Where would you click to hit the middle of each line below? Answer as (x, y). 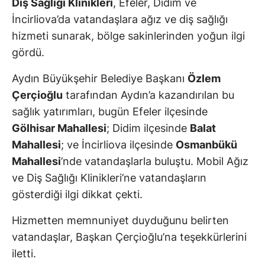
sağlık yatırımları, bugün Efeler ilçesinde (110, 112)
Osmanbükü (206, 145)
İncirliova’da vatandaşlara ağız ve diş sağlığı (120, 20)
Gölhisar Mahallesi (59, 128)
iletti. (24, 254)
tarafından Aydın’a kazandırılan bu (148, 95)
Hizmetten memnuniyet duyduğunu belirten (120, 221)
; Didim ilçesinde (148, 128)
